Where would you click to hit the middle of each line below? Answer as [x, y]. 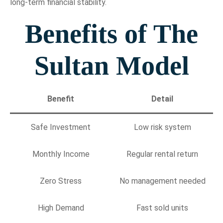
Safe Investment [61, 127]
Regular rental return [162, 154]
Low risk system [162, 127]
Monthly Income [61, 154]
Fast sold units [162, 208]
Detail [162, 99]
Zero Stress [61, 181]
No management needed [162, 181]
